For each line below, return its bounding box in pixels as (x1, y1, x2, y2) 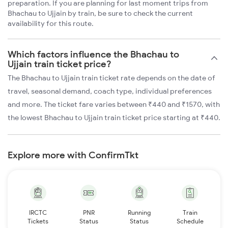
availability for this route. (8, 19, 94, 28)
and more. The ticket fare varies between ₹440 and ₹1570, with (8, 100, 220, 109)
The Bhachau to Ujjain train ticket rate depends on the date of (8, 73, 215, 83)
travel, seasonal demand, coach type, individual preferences (8, 87, 212, 96)
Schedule (176, 217, 204, 225)
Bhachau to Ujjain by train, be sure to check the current (8, 9, 193, 18)
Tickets (27, 217, 49, 225)
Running (128, 209, 151, 217)
